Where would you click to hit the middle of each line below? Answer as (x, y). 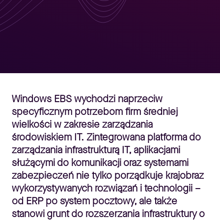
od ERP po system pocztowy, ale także (95, 201)
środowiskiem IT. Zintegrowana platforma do (106, 137)
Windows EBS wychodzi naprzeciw (87, 99)
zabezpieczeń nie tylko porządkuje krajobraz (108, 176)
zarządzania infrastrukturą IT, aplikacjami (96, 150)
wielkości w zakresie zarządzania (82, 124)
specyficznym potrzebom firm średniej (95, 112)
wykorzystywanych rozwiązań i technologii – (106, 188)
